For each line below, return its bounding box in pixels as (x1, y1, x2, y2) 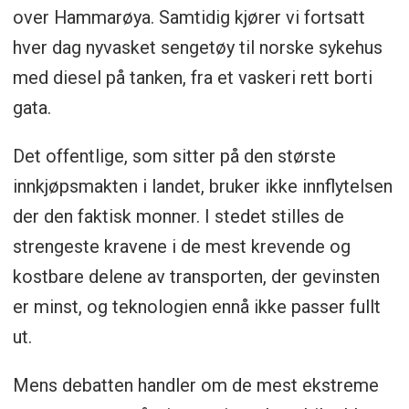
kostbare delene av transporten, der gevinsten (12, 266, 380, 288)
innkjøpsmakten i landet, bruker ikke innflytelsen (12, 175, 393, 198)
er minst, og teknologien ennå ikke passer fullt (12, 296, 381, 319)
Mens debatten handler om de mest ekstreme (12, 374, 379, 397)
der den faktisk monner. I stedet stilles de (12, 205, 344, 228)
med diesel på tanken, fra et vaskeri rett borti (12, 67, 372, 89)
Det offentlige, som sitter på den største (12, 145, 336, 168)
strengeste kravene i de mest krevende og (12, 236, 351, 258)
